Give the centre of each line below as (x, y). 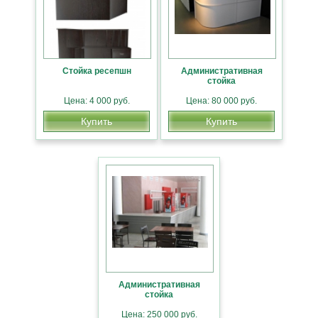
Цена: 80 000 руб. (221, 101)
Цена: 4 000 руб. (97, 101)
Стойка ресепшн (97, 71)
